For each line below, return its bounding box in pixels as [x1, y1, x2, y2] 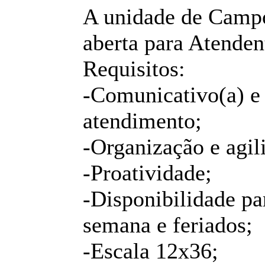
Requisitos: [83, 56, 185, 82]
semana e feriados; [83, 212, 253, 238]
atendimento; [83, 108, 202, 134]
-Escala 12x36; [83, 238, 218, 264]
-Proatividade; [83, 160, 212, 186]
